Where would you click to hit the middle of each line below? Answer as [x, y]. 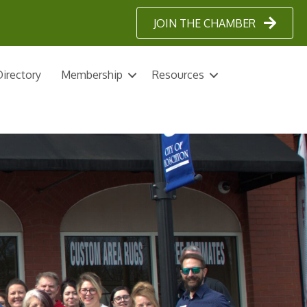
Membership [92, 75]
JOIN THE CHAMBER [205, 23]
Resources [178, 75]
